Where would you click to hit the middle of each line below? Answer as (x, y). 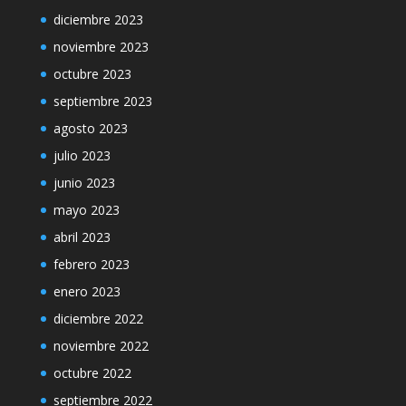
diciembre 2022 (98, 319)
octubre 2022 (92, 373)
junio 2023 (84, 183)
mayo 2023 (86, 210)
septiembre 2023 (102, 101)
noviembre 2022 (101, 346)
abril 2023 (82, 237)
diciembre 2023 (98, 19)
